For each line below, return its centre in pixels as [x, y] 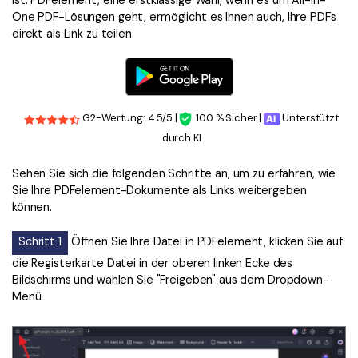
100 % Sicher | [229, 118]
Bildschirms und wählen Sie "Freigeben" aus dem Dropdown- [171, 280]
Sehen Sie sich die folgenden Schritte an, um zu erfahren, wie [174, 174]
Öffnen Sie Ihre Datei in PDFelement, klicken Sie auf [205, 242]
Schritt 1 [40, 242]
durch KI [181, 137]
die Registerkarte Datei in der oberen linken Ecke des [153, 263]
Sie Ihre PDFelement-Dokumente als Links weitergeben [159, 191]
